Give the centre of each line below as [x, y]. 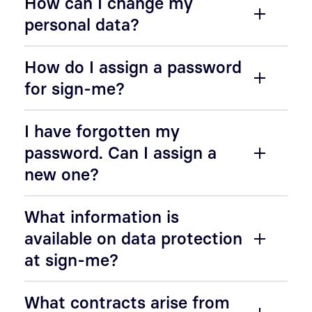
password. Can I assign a [120, 153]
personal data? [82, 24]
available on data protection [133, 238]
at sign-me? [71, 260]
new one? [62, 174]
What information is [102, 217]
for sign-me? [75, 88]
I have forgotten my [102, 131]
